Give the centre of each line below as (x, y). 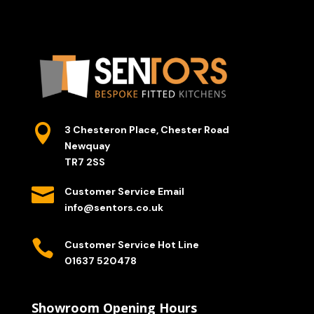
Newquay (87, 146)
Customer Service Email (124, 192)
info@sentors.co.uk (114, 208)
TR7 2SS (84, 162)
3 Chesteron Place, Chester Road (146, 130)
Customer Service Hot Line (131, 245)
